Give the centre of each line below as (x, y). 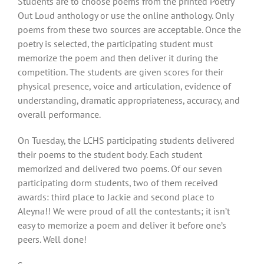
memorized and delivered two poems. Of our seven (120, 168)
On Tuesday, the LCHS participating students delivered (126, 140)
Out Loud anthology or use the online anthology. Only (126, 15)
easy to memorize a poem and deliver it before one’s (122, 225)
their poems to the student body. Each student (110, 154)
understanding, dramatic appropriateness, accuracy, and (129, 100)
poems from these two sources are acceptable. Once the (129, 29)
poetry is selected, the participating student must (115, 43)
